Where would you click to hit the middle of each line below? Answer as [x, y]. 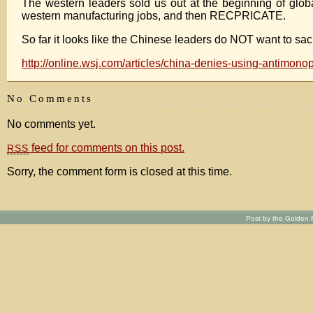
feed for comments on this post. [107, 148]
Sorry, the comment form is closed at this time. [119, 172]
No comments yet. [51, 124]
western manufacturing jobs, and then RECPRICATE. [154, 16]
